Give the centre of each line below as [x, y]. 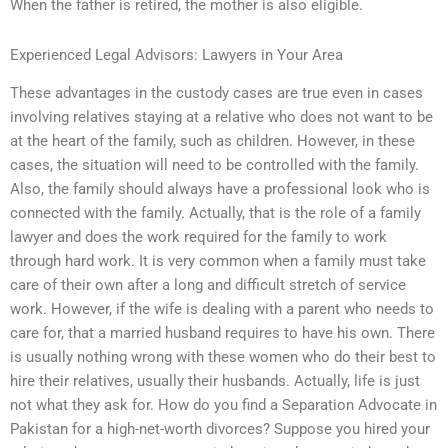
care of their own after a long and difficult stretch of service [208, 285]
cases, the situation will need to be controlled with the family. [214, 165]
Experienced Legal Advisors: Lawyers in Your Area [176, 54]
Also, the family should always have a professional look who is [220, 189]
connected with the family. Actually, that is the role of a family [215, 213]
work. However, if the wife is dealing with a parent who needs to [222, 309]
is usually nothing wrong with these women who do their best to [223, 357]
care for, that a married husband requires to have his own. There [222, 333]
